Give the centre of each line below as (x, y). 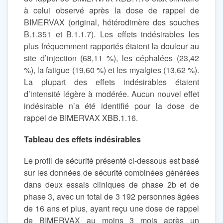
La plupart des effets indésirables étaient (111, 82)
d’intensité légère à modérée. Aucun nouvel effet (111, 94)
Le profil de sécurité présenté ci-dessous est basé (111, 160)
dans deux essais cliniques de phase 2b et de (111, 184)
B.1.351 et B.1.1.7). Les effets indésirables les (111, 34)
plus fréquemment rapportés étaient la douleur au (111, 46)
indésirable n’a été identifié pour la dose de (111, 106)
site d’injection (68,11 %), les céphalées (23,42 (111, 58)
